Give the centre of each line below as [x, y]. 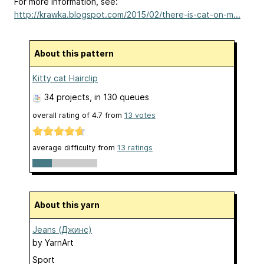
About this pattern [77, 54]
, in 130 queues [119, 97]
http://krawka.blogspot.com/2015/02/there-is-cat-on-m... [127, 15]
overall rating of [62, 115]
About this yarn [70, 204]
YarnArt [59, 242]
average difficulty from [75, 147]
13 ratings [135, 147]
